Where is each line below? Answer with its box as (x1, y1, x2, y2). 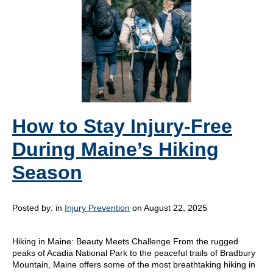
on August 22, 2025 (130, 202, 207, 213)
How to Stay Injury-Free (12, 115, 232, 137)
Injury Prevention (65, 202, 130, 213)
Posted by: (12, 202, 55, 213)
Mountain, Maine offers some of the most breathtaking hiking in (12, 259, 255, 269)
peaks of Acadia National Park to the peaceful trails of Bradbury (12, 247, 255, 258)
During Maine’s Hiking (12, 138, 219, 160)
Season (12, 161, 82, 183)
